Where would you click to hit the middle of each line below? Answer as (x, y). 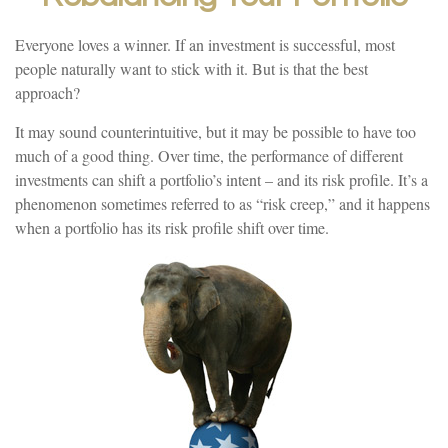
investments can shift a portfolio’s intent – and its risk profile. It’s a (221, 179)
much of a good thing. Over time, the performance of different (209, 155)
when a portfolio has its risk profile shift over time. (172, 227)
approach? (47, 92)
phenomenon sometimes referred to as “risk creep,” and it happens (222, 203)
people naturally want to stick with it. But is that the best (191, 68)
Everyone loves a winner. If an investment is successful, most (205, 44)
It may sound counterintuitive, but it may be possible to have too (215, 131)
